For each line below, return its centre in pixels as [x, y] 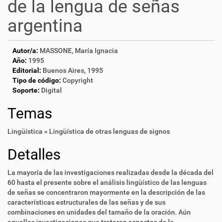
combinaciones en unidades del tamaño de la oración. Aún [99, 212]
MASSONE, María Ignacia [79, 51]
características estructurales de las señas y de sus [86, 202]
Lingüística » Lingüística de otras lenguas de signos [89, 131]
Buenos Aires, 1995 [73, 70]
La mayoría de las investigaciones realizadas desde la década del [111, 172]
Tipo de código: [37, 80]
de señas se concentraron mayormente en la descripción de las [106, 192]
